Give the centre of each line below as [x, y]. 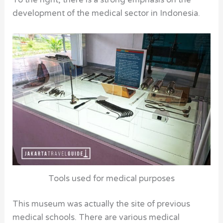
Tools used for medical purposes [111, 178]
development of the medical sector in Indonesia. [107, 14]
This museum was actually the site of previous [102, 204]
